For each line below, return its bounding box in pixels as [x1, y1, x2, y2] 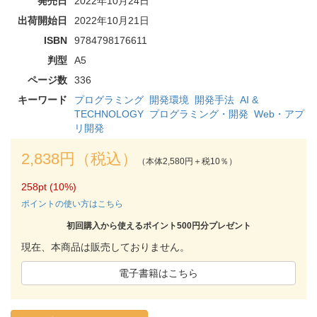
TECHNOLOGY [74, 108, 144, 120]
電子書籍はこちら [119, 267, 198, 279]
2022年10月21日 [74, 14, 149, 26]
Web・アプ [254, 108, 304, 120]
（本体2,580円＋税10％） [137, 156, 237, 166]
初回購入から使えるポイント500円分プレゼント [66, 220, 251, 231]
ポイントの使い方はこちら [21, 198, 123, 209]
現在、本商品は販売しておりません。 [21, 241, 190, 253]
